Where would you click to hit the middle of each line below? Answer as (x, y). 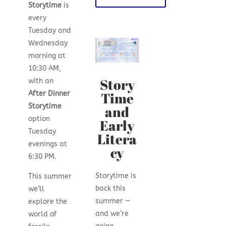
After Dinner (49, 94)
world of (42, 214)
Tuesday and (49, 31)
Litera (117, 139)
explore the (47, 202)
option (39, 119)
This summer (50, 177)
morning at (47, 56)
